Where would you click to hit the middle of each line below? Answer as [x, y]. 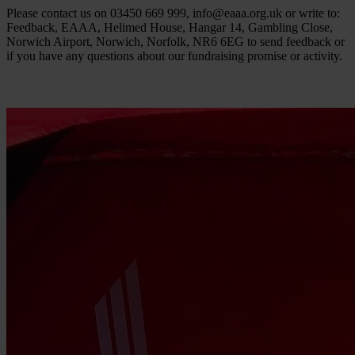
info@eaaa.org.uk [237, 13]
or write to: [311, 13]
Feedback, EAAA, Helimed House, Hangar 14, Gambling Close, [170, 28]
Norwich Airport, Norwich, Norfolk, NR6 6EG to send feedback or [176, 42]
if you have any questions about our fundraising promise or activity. [174, 56]
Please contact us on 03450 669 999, [99, 13]
